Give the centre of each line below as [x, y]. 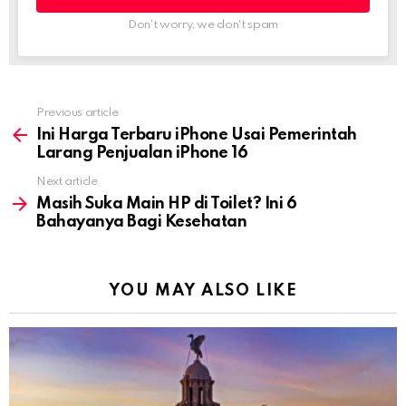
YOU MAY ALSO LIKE [203, 290]
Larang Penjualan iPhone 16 [142, 153]
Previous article [77, 112]
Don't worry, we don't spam [203, 24]
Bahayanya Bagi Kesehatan [142, 222]
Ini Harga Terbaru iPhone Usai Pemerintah [197, 135]
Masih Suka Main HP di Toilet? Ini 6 [167, 203]
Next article [67, 181]
